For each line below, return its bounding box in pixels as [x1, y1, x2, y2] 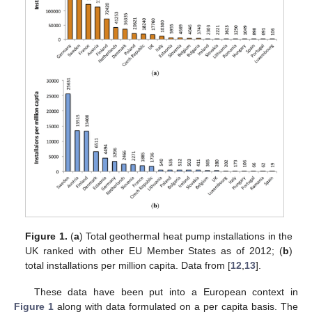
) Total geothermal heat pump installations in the [79, 230, 292, 242]
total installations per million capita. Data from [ [25, 259, 231, 271]
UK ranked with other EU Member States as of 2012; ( [25, 244, 283, 256]
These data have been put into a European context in [33, 286, 298, 298]
